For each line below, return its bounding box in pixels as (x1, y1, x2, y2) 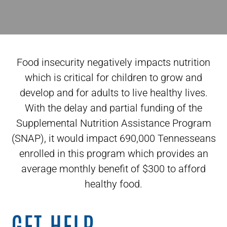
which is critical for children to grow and (25, 71, 202, 84)
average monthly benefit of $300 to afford (21, 163, 206, 175)
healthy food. (85, 178, 142, 190)
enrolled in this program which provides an (19, 147, 208, 160)
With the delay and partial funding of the (25, 102, 202, 114)
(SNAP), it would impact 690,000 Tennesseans (11, 132, 216, 144)
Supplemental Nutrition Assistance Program (16, 117, 211, 129)
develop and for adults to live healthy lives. (19, 87, 208, 99)
